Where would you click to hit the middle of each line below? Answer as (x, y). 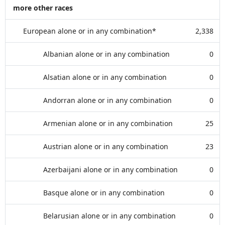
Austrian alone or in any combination (106, 146)
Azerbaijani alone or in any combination (110, 170)
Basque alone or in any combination (104, 193)
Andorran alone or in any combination (107, 100)
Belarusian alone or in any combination (109, 216)
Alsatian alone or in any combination (105, 77)
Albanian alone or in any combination (106, 54)
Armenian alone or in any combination (108, 123)
